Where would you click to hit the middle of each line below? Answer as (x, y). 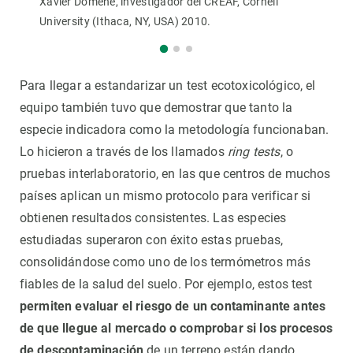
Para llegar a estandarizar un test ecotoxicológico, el (168, 86)
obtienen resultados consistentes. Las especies (153, 218)
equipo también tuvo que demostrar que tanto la (156, 108)
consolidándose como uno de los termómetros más (165, 262)
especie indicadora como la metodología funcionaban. (175, 130)
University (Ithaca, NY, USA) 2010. (126, 21)
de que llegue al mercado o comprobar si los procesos (176, 329)
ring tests (252, 152)
